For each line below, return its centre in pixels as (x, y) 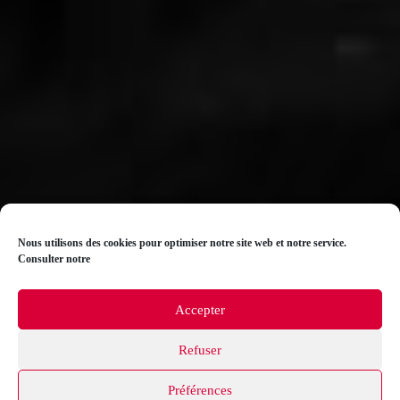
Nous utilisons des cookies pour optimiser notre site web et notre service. (182, 243)
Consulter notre (54, 259)
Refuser (200, 350)
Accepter (200, 309)
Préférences (200, 390)
